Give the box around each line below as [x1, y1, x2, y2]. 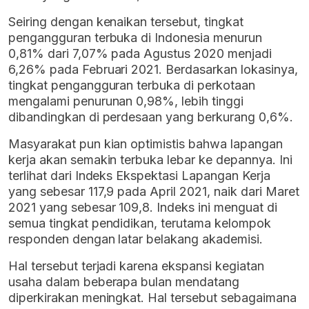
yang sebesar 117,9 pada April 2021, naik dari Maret [8, 184, 299, 199]
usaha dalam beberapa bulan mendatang [8, 275, 239, 290]
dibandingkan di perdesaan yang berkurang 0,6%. [8, 110, 293, 125]
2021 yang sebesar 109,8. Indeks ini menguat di [8, 200, 277, 215]
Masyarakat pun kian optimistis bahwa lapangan [8, 137, 283, 152]
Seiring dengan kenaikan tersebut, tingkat [8, 14, 243, 30]
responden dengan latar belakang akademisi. [8, 232, 263, 247]
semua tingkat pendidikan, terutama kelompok [8, 216, 271, 231]
